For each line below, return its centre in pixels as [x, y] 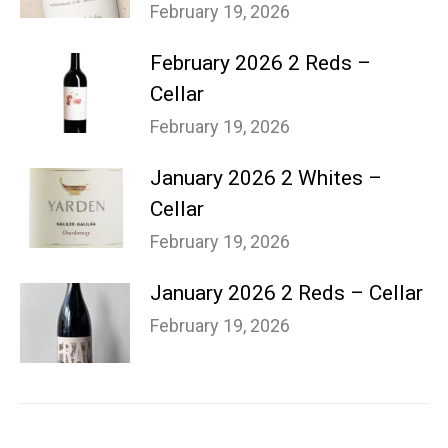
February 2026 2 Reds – [260, 63]
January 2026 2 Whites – [266, 178]
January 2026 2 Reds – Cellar [286, 293]
